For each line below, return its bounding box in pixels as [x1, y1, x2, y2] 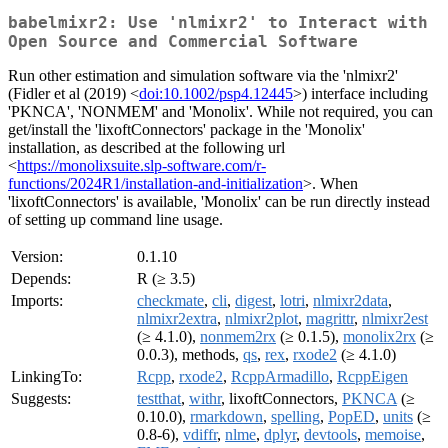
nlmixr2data [313, 292, 388, 310]
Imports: [11, 292, 63, 310]
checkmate [137, 292, 204, 310]
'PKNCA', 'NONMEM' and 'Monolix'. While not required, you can [8, 103, 433, 121]
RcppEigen [337, 368, 408, 386]
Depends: [11, 270, 71, 288]
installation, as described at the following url [8, 139, 285, 157]
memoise [365, 426, 421, 444]
